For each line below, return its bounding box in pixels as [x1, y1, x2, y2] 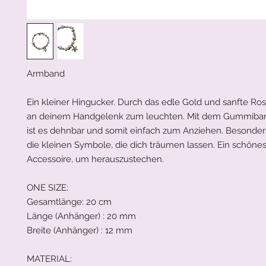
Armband [27, 68, 65, 79]
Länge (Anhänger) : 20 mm [27, 210, 136, 221]
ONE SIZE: [27, 182, 68, 193]
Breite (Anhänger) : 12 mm [27, 224, 132, 236]
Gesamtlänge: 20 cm [27, 196, 112, 207]
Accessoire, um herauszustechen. [27, 153, 164, 164]
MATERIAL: [27, 253, 72, 264]
